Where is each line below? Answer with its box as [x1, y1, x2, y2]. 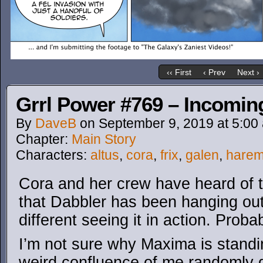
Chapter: [16, 131, 72, 147]
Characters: [16, 147, 90, 163]
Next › [237, 68, 259, 77]
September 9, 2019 [99, 116, 214, 131]
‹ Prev [203, 68, 225, 77]
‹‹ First [166, 68, 191, 77]
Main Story [72, 131, 136, 147]
